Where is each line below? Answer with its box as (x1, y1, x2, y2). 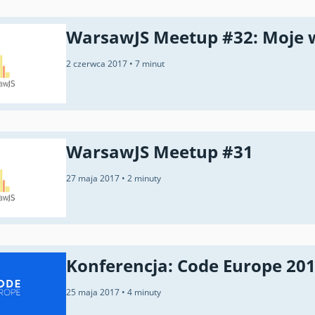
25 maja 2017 (66, 286, 122, 299)
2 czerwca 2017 (66, 58, 129, 70)
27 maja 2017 (66, 172, 122, 184)
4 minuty (127, 286, 161, 299)
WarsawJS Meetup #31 (66, 139, 253, 163)
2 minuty (127, 172, 161, 184)
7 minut (135, 58, 165, 70)
